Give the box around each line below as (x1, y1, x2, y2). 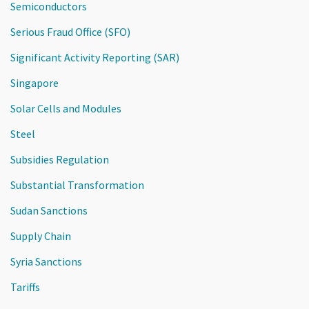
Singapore (10, 75, 59, 90)
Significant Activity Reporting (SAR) (10, 50, 179, 64)
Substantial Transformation (10, 177, 144, 192)
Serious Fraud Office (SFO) (10, 24, 130, 39)
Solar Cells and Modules (10, 101, 121, 115)
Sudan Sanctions (10, 203, 88, 217)
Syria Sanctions (10, 254, 82, 268)
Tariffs (10, 279, 40, 294)
